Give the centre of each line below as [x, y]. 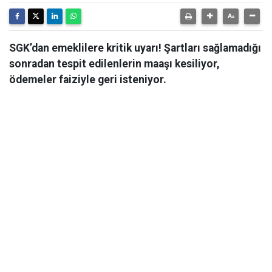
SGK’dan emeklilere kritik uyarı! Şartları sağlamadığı [135, 48]
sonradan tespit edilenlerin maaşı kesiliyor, [114, 64]
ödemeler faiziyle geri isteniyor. [88, 80]
